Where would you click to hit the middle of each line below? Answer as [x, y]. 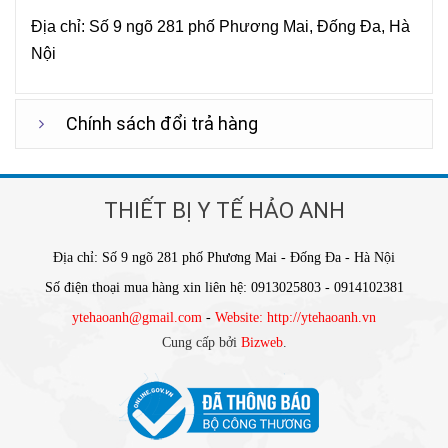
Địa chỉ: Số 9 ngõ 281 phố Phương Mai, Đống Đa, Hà [220, 26]
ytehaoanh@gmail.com [137, 317]
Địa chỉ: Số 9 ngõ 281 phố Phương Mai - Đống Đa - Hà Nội [224, 257]
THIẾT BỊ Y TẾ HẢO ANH [224, 210]
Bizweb [261, 342]
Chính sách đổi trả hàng [162, 123]
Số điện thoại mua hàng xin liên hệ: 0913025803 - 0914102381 [224, 287]
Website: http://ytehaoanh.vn [295, 317]
